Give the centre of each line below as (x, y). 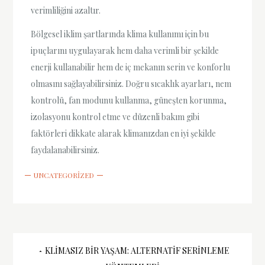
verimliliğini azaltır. (66, 11)
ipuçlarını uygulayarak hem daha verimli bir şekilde (125, 50)
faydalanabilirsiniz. (65, 150)
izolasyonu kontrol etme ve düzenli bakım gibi (115, 117)
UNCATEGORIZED (64, 175)
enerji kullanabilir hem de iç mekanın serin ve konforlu (131, 67)
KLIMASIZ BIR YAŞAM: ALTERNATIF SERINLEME (137, 250)
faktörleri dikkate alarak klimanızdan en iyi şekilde (124, 133)
